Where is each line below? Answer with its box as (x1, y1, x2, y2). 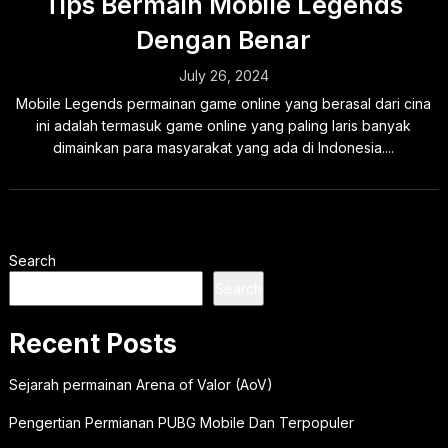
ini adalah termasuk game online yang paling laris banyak (36, 117, 412, 134)
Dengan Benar (136, 25, 312, 55)
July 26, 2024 (178, 67, 269, 84)
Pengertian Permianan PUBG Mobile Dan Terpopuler (8, 414, 354, 431)
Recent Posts (8, 328, 177, 359)
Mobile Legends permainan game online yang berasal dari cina (16, 95, 432, 112)
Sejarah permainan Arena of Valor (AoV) (8, 376, 273, 393)
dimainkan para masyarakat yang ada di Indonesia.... (53, 139, 395, 156)
